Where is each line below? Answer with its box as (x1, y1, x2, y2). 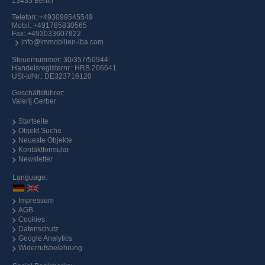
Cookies (18, 215, 45, 224)
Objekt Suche (18, 127, 62, 135)
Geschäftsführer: (12, 89, 64, 98)
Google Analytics (18, 234, 72, 243)
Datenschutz (18, 225, 59, 234)
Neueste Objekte (18, 136, 72, 145)
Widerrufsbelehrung (18, 244, 82, 253)
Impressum (18, 196, 54, 205)
